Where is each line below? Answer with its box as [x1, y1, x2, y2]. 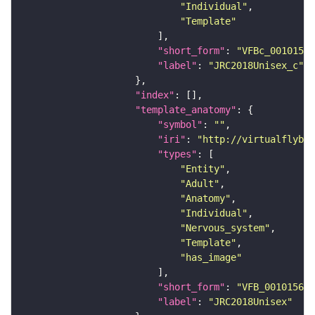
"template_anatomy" [135, 104, 236, 116]
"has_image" [180, 252, 242, 264]
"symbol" [157, 119, 202, 131]
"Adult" [180, 178, 219, 190]
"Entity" [180, 163, 225, 175]
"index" [135, 89, 174, 101]
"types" [157, 148, 197, 160]
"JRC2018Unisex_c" [208, 60, 304, 72]
